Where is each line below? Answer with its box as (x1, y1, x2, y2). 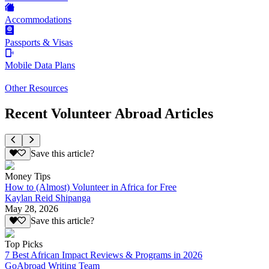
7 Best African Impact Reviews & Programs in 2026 (5, 249, 202, 260)
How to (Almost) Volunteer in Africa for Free (5, 182, 177, 193)
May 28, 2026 (5, 204, 58, 214)
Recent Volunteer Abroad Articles (5, 105, 213, 121)
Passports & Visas (5, 37, 73, 47)
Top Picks (5, 238, 43, 249)
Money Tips (5, 171, 50, 182)
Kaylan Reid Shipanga (5, 193, 91, 204)
